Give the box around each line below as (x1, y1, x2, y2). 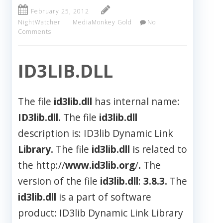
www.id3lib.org (65, 158, 135, 172)
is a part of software (56, 190, 151, 204)
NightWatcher (18, 18, 61, 27)
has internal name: (92, 95, 180, 109)
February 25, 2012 (31, 7, 89, 16)
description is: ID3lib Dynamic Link (18, 126, 173, 140)
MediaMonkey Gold (73, 18, 132, 27)
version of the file (18, 174, 100, 188)
